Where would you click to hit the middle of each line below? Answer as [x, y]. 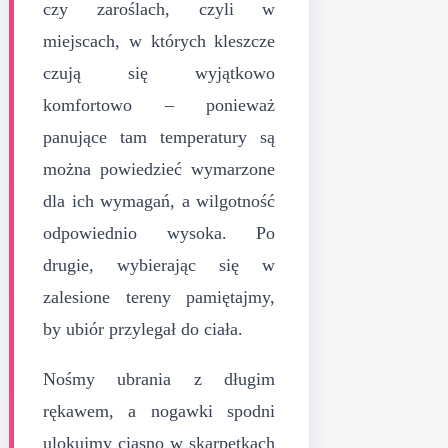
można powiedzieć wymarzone [159, 168]
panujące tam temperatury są [159, 136]
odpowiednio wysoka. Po [159, 232]
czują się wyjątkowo [159, 72]
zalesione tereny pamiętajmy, [159, 296]
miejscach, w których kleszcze [159, 40]
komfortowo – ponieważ [159, 104]
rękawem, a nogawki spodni [159, 410]
